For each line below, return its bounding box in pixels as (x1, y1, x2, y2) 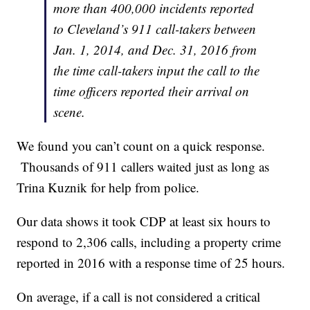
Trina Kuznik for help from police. (17, 178, 200, 196)
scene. (53, 102, 86, 120)
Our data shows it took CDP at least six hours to (17, 212, 271, 230)
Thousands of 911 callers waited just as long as (17, 157, 270, 175)
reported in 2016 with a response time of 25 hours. (17, 253, 286, 271)
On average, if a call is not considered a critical (17, 287, 261, 305)
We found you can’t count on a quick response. (17, 136, 266, 154)
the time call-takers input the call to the (53, 61, 260, 79)
